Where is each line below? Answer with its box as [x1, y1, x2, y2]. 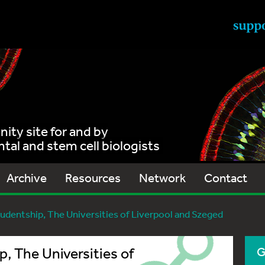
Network [139, 170, 186, 185]
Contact [204, 170, 247, 185]
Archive [7, 170, 47, 185]
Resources [65, 170, 121, 185]
